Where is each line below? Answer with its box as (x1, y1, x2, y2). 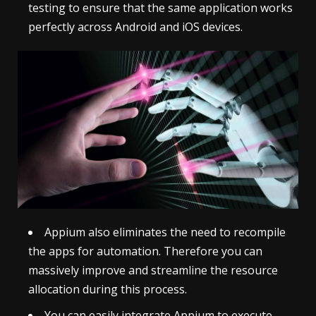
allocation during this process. (28, 281, 187, 297)
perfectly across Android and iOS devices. (28, 18, 243, 35)
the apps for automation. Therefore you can (28, 243, 262, 259)
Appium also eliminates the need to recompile (44, 224, 286, 240)
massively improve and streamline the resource (28, 262, 278, 278)
